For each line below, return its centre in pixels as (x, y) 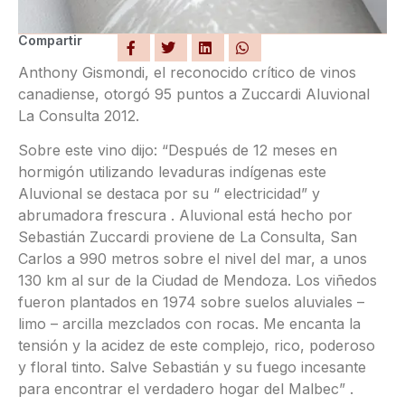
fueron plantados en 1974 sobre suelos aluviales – (191, 302)
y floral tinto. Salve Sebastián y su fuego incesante (192, 367)
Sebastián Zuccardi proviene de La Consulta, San (188, 237)
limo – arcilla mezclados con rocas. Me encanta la (189, 324)
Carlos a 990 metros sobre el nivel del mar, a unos (193, 259)
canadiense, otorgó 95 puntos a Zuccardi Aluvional (194, 94)
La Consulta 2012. (79, 116)
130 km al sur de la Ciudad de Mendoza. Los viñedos (198, 281)
